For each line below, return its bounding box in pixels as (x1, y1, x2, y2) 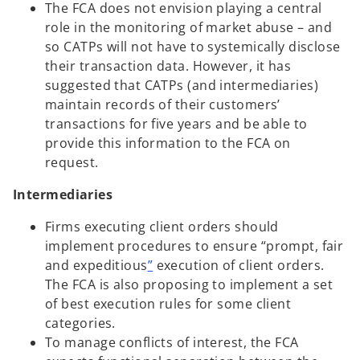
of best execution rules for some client (45, 294, 292, 313)
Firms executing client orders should (45, 217, 279, 235)
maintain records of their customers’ (45, 95, 280, 113)
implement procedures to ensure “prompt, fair (45, 236, 344, 255)
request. (45, 153, 99, 171)
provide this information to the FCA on (45, 133, 291, 152)
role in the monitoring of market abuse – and (45, 18, 333, 36)
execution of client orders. (153, 256, 325, 274)
